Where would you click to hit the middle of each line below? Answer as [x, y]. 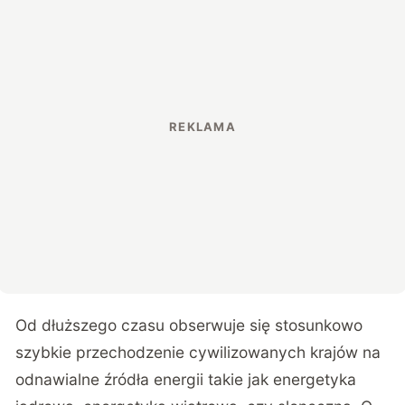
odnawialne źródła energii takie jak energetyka [186, 379]
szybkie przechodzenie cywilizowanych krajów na [198, 352]
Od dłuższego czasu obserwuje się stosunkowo [189, 325]
